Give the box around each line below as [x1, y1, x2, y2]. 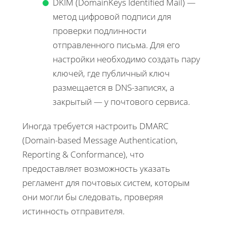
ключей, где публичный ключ [53, 67, 170, 79]
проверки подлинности [53, 24, 146, 36]
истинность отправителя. [22, 205, 125, 217]
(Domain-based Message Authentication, [22, 134, 178, 146]
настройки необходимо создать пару [53, 53, 200, 65]
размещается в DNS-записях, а [53, 81, 174, 93]
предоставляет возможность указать [22, 162, 170, 174]
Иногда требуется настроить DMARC [22, 120, 169, 132]
